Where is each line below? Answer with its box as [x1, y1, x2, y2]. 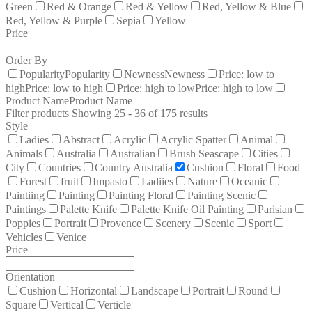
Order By [6, 54, 47, 66]
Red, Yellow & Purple [6, 14, 102, 26]
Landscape [131, 284, 178, 297]
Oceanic [231, 175, 267, 187]
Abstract [63, 133, 100, 146]
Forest [19, 175, 47, 187]
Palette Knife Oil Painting [131, 203, 244, 215]
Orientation [6, 270, 55, 283]
